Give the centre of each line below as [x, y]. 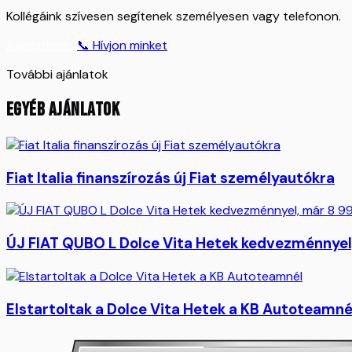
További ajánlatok [57, 75]
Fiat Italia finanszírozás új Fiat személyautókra [170, 178]
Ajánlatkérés [42, 46]
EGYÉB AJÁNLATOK [63, 110]
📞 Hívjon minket [122, 46]
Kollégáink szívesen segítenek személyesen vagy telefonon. [174, 16]
